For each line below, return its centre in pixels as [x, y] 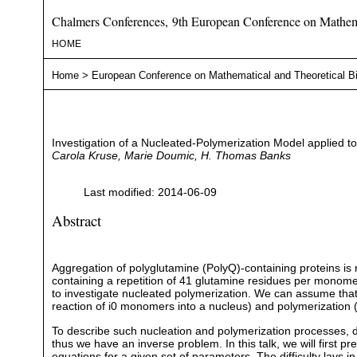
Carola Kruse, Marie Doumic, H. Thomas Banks [171, 155]
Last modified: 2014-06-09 [150, 192]
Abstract [76, 220]
